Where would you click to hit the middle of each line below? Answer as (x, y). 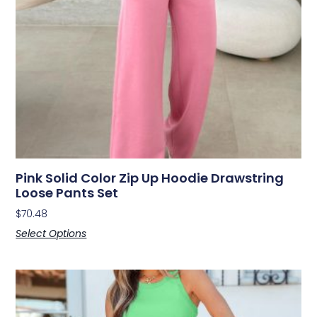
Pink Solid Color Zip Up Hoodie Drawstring (150, 178)
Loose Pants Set (67, 192)
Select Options (51, 233)
